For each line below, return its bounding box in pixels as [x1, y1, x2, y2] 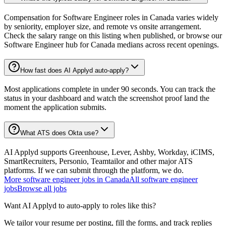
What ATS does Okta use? [20, 129, 98, 137]
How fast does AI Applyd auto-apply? [20, 66, 129, 74]
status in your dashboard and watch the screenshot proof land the [4, 94, 209, 103]
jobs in [82, 175, 103, 184]
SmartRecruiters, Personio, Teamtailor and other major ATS [4, 156, 193, 165]
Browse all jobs [17, 184, 67, 193]
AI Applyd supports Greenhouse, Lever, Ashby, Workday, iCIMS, [4, 147, 214, 156]
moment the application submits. [4, 103, 106, 112]
